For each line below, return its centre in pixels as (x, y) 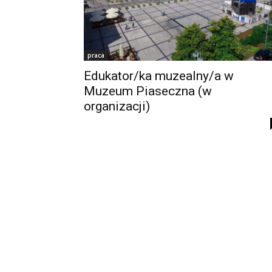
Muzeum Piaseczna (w (148, 91)
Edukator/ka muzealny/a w (159, 76)
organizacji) (117, 107)
